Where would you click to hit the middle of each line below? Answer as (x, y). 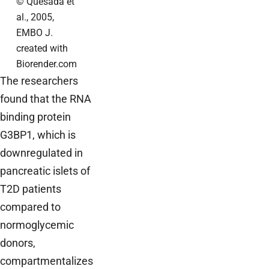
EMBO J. (35, 32)
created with (42, 48)
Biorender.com (47, 64)
